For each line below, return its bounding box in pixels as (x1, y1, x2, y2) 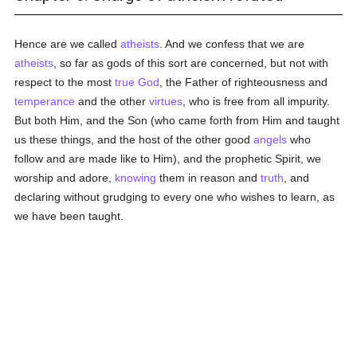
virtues (149, 95, 183, 108)
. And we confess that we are (159, 37, 305, 50)
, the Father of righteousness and (159, 76, 328, 88)
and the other (75, 95, 150, 108)
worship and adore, (14, 171, 116, 184)
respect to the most (14, 76, 116, 88)
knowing (115, 171, 157, 184)
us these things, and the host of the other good (14, 133, 254, 146)
